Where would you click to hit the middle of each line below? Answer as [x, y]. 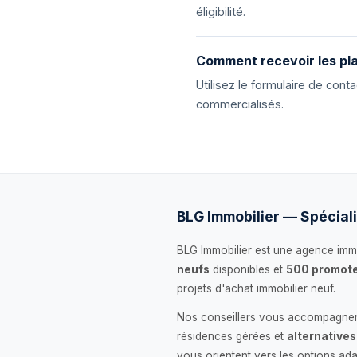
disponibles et [248, 269]
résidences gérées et [232, 336]
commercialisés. [240, 104]
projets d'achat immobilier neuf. [256, 288]
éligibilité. [221, 12]
